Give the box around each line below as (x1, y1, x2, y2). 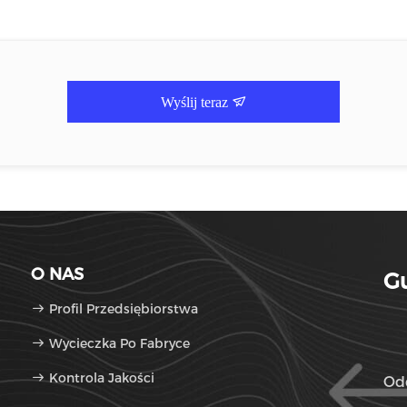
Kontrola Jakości (45, 370, 154, 386)
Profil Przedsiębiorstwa (49, 301, 198, 317)
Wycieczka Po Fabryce (49, 335, 190, 352)
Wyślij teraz (161, 94, 232, 110)
